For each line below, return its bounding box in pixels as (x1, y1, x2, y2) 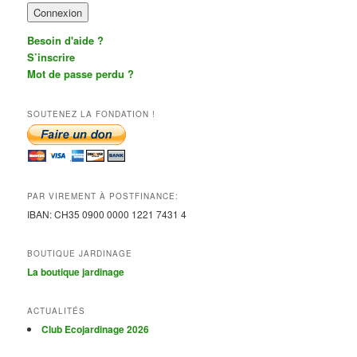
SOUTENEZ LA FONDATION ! (27, 108, 156, 120)
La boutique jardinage (27, 264, 125, 279)
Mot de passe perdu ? (27, 66, 135, 82)
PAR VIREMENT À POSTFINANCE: (27, 190, 179, 202)
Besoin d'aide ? (27, 33, 104, 49)
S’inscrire (27, 49, 76, 65)
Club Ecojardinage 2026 (41, 322, 150, 337)
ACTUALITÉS (27, 305, 86, 317)
